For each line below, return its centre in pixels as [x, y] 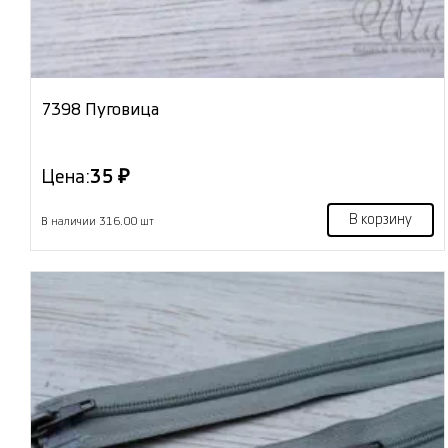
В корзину [380, 220]
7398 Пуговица [100, 110]
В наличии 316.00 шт [97, 222]
